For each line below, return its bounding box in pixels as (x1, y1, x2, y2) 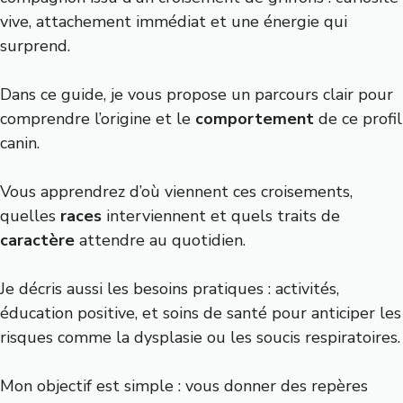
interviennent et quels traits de (102, 205, 340, 227)
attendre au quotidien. (75, 229, 246, 251)
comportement (195, 108, 314, 130)
